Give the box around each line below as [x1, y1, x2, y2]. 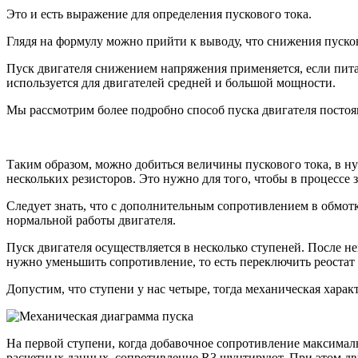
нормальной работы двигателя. [6, 213, 176, 227]
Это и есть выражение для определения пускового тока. [6, 6, 312, 21]
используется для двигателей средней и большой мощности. [6, 75, 336, 89]
